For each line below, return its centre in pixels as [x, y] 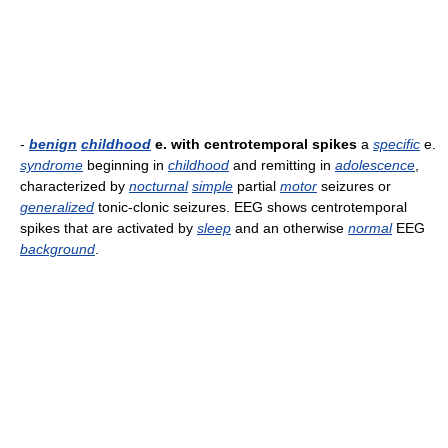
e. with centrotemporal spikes [254, 144]
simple [212, 186]
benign [53, 144]
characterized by [74, 186]
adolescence [375, 165]
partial [256, 186]
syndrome [51, 165]
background [57, 249]
